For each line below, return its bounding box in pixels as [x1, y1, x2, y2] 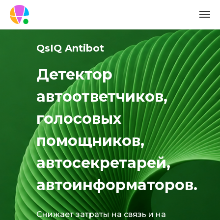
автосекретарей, [36, 154, 170, 172]
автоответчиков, [36, 87, 167, 106]
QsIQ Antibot [36, 42, 104, 54]
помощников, [36, 132, 144, 150]
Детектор [36, 65, 112, 83]
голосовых [36, 110, 121, 128]
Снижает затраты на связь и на [36, 210, 166, 219]
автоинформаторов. [36, 176, 197, 194]
